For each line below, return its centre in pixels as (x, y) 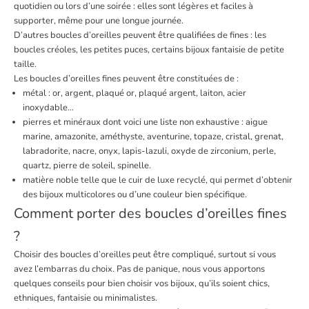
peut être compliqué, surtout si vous (203, 255)
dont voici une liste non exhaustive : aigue (184, 122)
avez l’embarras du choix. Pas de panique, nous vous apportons (139, 269)
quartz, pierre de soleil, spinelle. (87, 166)
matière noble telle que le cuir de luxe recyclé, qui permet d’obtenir (158, 180)
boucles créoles (45, 50)
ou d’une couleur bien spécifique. (181, 195)
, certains (167, 50)
